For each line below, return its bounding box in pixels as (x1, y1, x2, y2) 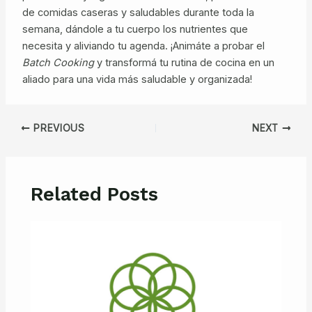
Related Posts (31, 182, 159, 205)
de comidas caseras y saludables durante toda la (22, 6, 254, 19)
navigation (4, 137, 53, 150)
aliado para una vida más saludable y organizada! (22, 73, 252, 86)
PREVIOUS (30, 122, 85, 134)
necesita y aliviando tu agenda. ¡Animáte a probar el (22, 40, 265, 53)
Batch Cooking (22, 56, 94, 70)
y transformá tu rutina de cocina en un (93, 56, 274, 70)
